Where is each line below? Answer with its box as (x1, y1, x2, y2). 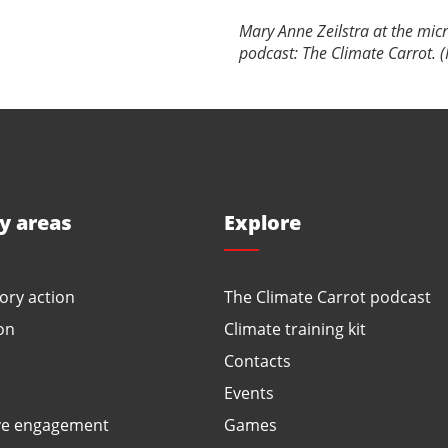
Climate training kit (224, 318, 366, 339)
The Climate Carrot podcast (224, 286, 431, 307)
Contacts (224, 350, 291, 371)
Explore (224, 208, 301, 236)
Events (224, 382, 274, 403)
